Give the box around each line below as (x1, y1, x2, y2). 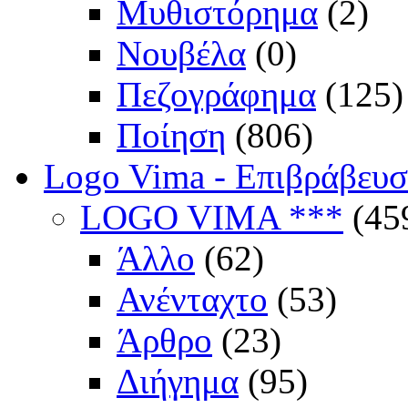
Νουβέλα (117, 34, 246, 74)
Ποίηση (117, 116, 226, 156)
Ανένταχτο (117, 280, 268, 320)
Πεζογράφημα (117, 75, 316, 115)
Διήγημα (117, 362, 239, 402)
